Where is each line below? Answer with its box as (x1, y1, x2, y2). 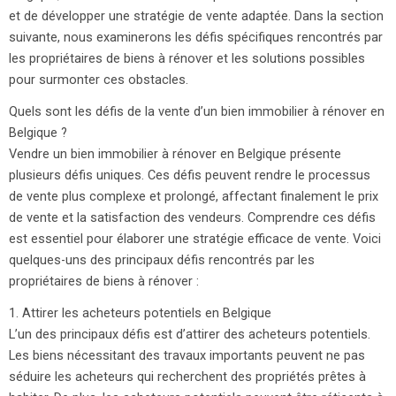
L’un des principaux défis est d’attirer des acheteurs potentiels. (9, 325, 370, 342)
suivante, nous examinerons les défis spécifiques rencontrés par (9, 28, 383, 45)
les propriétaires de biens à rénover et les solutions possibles (9, 49, 365, 66)
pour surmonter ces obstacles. (9, 71, 188, 88)
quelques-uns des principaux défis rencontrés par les (9, 251, 315, 268)
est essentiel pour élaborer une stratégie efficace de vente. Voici (9, 230, 381, 247)
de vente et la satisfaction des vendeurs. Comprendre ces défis (9, 209, 376, 225)
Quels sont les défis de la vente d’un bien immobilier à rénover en (9, 103, 385, 119)
